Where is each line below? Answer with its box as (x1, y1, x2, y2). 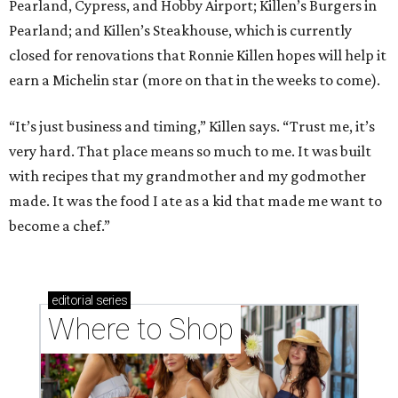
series (92, 292, 128, 307)
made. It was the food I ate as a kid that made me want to (9, 191, 382, 210)
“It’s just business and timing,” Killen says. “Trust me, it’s (9, 116, 375, 135)
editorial (52, 292, 93, 307)
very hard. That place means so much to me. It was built (9, 141, 371, 160)
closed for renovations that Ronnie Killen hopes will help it (9, 45, 386, 64)
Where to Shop (48, 311, 234, 346)
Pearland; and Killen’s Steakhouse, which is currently (9, 20, 352, 39)
